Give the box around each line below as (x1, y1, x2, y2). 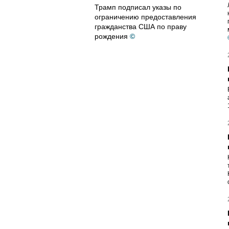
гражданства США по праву (95, 22, 187, 31)
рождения (95, 32, 128, 40)
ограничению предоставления (95, 13, 196, 21)
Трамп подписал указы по (95, 3, 181, 11)
